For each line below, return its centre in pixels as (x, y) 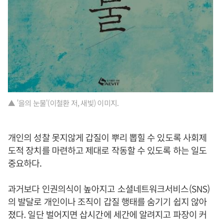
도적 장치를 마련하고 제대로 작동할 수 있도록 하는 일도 (108, 150)
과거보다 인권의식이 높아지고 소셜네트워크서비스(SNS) (109, 189)
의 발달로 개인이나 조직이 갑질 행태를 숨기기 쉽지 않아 (108, 202)
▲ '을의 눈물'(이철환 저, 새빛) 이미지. (64, 103)
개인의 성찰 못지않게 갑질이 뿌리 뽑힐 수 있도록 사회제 (108, 137)
